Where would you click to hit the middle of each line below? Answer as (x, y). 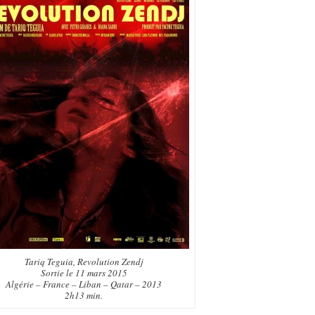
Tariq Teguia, (51, 262)
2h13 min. (84, 295)
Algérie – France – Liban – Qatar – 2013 (84, 284)
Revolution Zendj (110, 262)
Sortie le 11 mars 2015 (84, 273)
